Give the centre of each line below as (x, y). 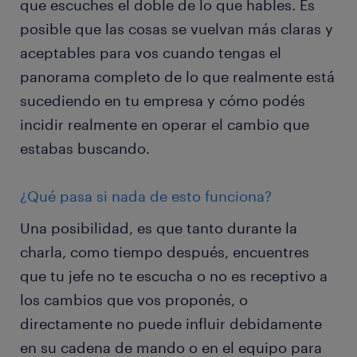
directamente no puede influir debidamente (171, 324)
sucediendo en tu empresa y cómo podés (163, 100)
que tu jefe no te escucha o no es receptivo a (174, 276)
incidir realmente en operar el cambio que (165, 124)
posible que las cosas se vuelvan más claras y (177, 29)
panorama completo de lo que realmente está (177, 76)
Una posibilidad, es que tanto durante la (159, 228)
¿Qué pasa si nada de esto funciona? (146, 196)
